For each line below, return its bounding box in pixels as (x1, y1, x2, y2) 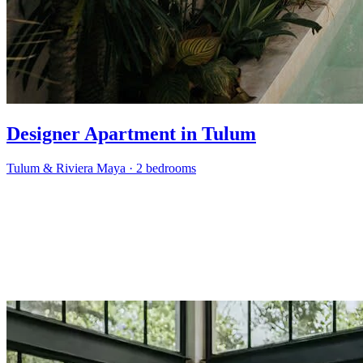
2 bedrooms (136, 161, 196, 176)
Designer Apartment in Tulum (6, 123, 256, 145)
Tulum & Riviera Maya (6, 161, 126, 176)
